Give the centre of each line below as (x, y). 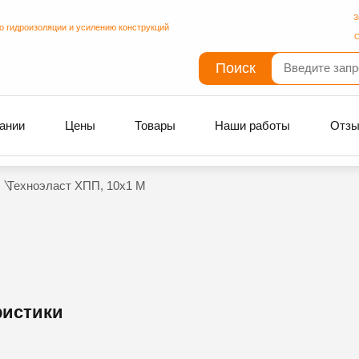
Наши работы (253, 125)
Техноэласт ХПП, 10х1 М (76, 186)
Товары (155, 125)
